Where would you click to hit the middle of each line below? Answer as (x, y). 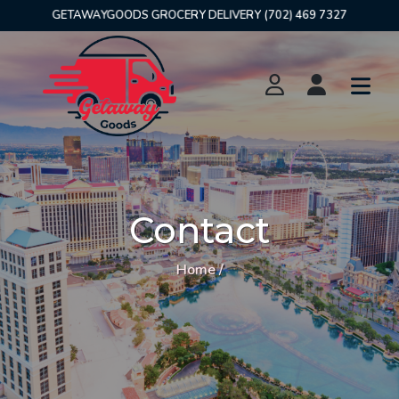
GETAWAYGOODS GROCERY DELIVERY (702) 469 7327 (199, 15)
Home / (199, 270)
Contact (199, 230)
